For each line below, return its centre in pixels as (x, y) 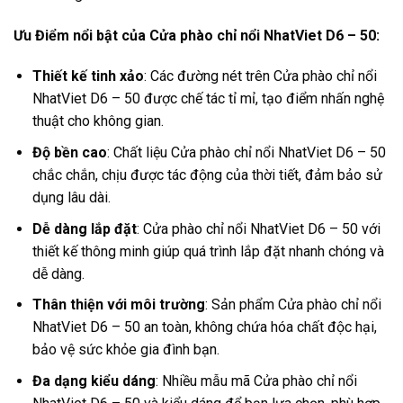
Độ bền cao (69, 153)
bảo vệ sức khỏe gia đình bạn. (125, 350)
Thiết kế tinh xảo (88, 76)
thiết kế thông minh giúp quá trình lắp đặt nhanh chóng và (208, 251)
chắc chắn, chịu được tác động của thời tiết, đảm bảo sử (207, 175)
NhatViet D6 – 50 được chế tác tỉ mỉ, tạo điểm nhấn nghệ (208, 99)
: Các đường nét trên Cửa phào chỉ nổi (260, 76)
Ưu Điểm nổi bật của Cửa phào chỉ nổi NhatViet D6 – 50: (197, 35)
